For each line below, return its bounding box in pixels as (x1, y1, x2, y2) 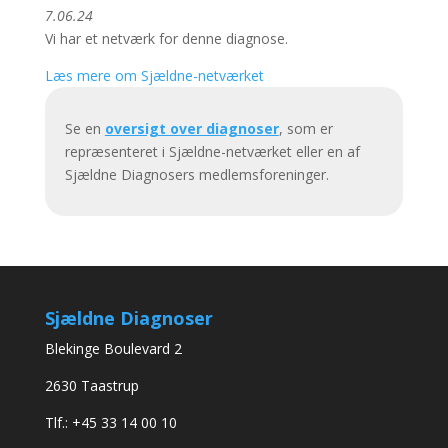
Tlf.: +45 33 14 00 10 (44, 412, 177, 432)
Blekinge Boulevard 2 (44, 338, 182, 358)
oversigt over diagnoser (104, 118, 279, 138)
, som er (278, 118, 333, 138)
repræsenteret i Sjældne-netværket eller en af (64, 141, 360, 161)
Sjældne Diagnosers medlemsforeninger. (64, 164, 329, 184)
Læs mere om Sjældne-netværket (44, 65, 264, 85)
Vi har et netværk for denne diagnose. (44, 28, 288, 48)
